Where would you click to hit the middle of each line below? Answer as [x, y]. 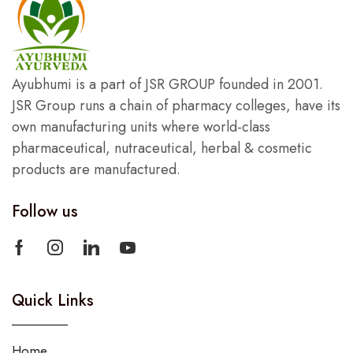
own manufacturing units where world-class [141, 127]
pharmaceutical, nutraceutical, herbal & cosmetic [162, 149]
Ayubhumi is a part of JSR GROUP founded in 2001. [167, 85]
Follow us [45, 212]
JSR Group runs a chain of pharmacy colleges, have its [176, 106]
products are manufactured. [96, 170]
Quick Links [53, 301]
